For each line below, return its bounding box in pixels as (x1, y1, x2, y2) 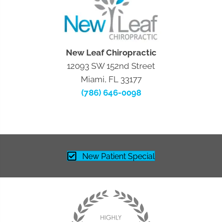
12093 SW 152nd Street (67, 61, 155, 71)
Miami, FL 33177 (80, 74, 142, 85)
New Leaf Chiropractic (65, 48, 157, 58)
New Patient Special (82, 152, 155, 162)
